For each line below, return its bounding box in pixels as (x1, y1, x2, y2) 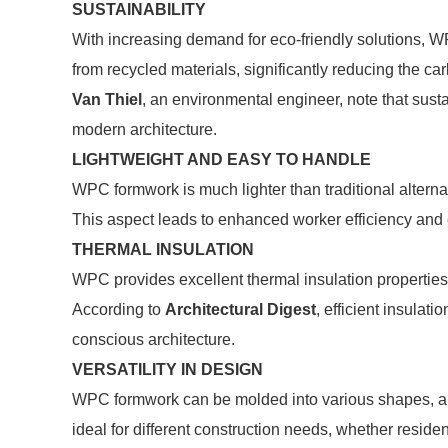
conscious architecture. (72, 331, 235, 348)
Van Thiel (72, 91, 142, 108)
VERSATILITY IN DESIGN (72, 361, 263, 378)
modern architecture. (72, 121, 217, 138)
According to (72, 301, 165, 318)
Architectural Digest (165, 301, 316, 318)
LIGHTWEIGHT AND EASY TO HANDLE (72, 151, 371, 168)
